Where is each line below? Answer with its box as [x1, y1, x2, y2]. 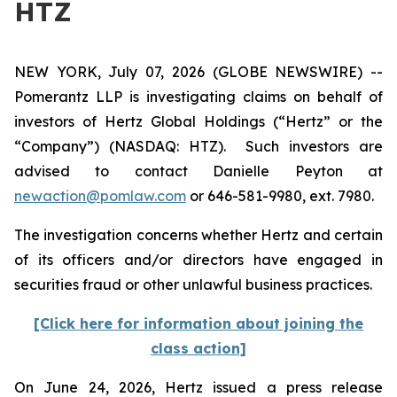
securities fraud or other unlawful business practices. [14, 276, 376, 293]
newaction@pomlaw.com [14, 187, 186, 205]
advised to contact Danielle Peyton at [14, 162, 383, 180]
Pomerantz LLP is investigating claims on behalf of [14, 88, 383, 105]
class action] [151, 339, 246, 357]
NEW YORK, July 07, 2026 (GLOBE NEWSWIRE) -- [14, 63, 383, 81]
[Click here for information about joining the [34, 315, 363, 332]
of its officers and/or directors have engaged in [14, 251, 383, 269]
